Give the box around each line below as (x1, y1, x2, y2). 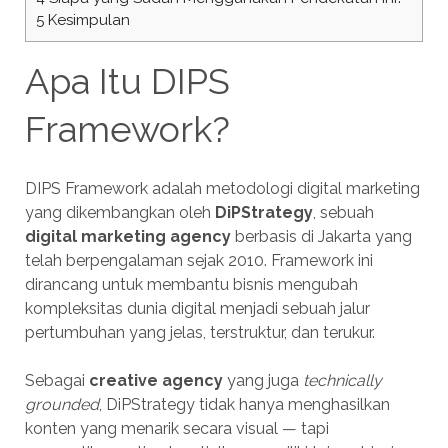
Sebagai (24, 371, 89, 391)
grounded (24, 395, 99, 415)
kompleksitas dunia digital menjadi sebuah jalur (24, 299, 370, 319)
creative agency (88, 371, 223, 391)
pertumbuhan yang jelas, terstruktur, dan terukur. (24, 323, 375, 343)
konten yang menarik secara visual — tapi (24, 419, 329, 439)
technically (302, 371, 382, 391)
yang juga (222, 371, 303, 391)
